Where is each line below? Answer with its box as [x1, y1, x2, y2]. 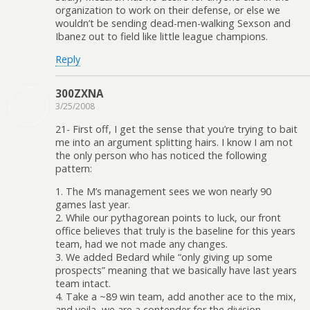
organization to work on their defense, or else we [55, 3, 280, 17]
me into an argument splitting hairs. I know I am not [55, 135, 293, 149]
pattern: [55, 161, 92, 175]
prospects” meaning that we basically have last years [55, 264, 297, 277]
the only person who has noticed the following [55, 148, 267, 162]
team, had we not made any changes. [55, 237, 228, 251]
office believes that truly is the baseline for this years [55, 224, 295, 238]
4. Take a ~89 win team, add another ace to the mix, [55, 290, 296, 304]
